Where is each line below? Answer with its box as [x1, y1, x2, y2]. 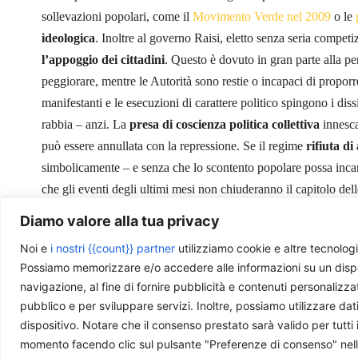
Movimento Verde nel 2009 [193, 9, 331, 23]
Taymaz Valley [253, 266, 328, 280]
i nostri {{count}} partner [50, 241, 175, 255]
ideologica [42, 30, 95, 45]
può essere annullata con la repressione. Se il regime [42, 138, 306, 153]
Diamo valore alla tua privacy [20, 212, 220, 229]
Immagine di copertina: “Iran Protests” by [42, 266, 253, 280]
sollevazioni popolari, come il [42, 9, 193, 23]
